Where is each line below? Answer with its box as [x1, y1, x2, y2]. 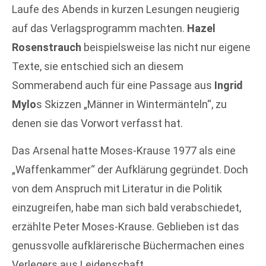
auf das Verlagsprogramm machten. [12, 21, 187, 34]
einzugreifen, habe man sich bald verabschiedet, [12, 201, 241, 214]
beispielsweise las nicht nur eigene [81, 40, 251, 53]
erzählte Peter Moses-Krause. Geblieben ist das [12, 220, 239, 233]
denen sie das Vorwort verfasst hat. [12, 116, 183, 129]
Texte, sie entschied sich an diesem [12, 59, 183, 72]
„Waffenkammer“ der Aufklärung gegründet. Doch [12, 163, 248, 176]
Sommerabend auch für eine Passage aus [12, 78, 214, 91]
